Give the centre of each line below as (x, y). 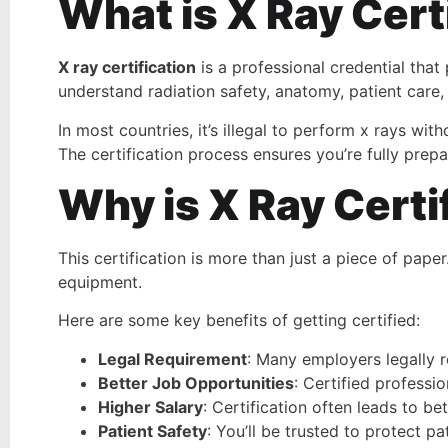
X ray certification (127, 67)
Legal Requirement (172, 358)
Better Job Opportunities (196, 382)
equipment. (100, 282)
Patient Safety (152, 430)
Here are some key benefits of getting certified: (239, 320)
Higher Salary (150, 406)
